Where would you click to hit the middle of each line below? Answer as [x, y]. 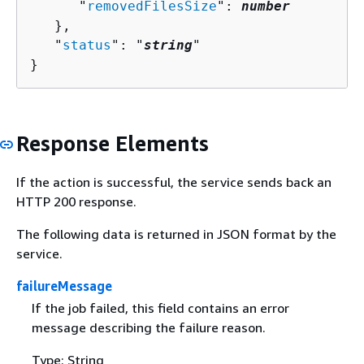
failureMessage [64, 286]
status [87, 45]
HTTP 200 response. [76, 201]
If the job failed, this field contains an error [160, 308]
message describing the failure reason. [148, 327]
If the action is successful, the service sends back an [174, 182]
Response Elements [113, 144]
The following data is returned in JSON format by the [176, 234]
